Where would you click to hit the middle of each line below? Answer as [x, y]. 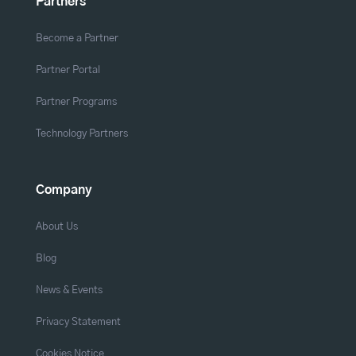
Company [64, 190]
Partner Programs [76, 101]
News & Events [69, 290]
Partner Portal [68, 70]
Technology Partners [81, 133]
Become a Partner [77, 38]
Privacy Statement [78, 321]
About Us [56, 226]
